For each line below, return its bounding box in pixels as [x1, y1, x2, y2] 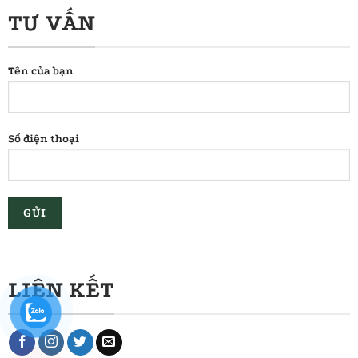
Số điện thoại [7, 132, 79, 145]
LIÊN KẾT [7, 276, 114, 304]
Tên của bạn [7, 64, 74, 78]
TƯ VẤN [7, 10, 95, 37]
